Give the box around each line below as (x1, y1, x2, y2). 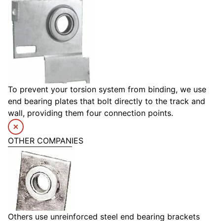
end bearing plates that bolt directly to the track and (8, 96, 205, 107)
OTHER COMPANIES (8, 136, 83, 146)
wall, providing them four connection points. (8, 108, 173, 118)
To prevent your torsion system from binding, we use (8, 84, 206, 95)
